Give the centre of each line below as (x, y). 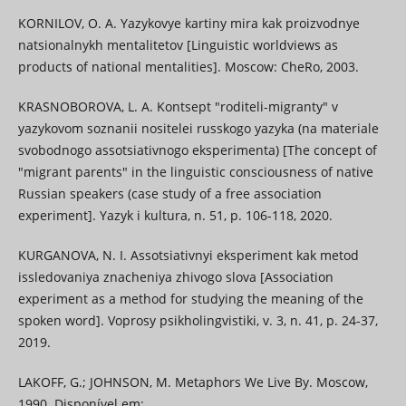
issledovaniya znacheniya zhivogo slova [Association (175, 277)
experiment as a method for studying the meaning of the (190, 299)
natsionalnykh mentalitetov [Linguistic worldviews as (178, 45)
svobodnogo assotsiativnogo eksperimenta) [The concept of (197, 150)
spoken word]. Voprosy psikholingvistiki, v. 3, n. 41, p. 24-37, (198, 321)
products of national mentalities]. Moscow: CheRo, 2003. (188, 67)
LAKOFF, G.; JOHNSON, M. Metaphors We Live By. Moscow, (193, 382)
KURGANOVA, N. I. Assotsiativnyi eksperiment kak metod (188, 256)
